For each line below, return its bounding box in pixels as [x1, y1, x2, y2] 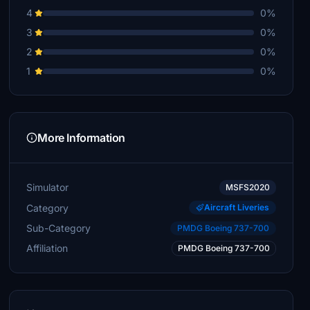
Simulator [26, 181, 69, 193]
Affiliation [26, 242, 69, 254]
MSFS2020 [225, 182, 270, 192]
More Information [37, 131, 125, 145]
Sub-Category [26, 221, 91, 234]
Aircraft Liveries [203, 202, 269, 212]
